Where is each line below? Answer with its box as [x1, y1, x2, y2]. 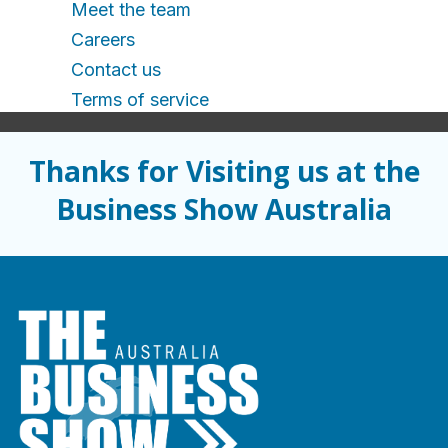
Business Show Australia [56, 190, 392, 228]
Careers [71, 29, 135, 50]
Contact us [71, 59, 161, 80]
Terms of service [71, 89, 209, 110]
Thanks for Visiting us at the [28, 152, 420, 190]
